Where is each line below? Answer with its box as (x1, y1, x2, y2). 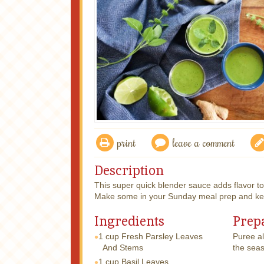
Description (94, 161, 164, 179)
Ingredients (94, 213, 164, 230)
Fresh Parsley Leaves (121, 231, 203, 241)
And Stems (103, 242, 143, 252)
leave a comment (173, 134, 235, 150)
